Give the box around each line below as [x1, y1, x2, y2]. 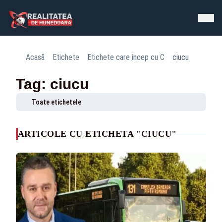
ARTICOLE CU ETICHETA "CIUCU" [18, 129, 177, 139]
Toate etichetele [32, 98, 81, 106]
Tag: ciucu [16, 76, 89, 92]
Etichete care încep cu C [87, 53, 165, 62]
